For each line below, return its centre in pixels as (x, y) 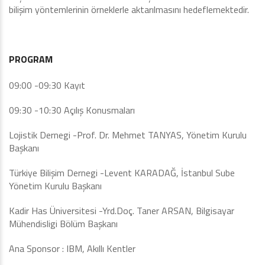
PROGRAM (31, 59)
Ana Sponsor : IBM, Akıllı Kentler (72, 248)
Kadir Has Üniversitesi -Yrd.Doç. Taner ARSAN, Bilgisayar (122, 211)
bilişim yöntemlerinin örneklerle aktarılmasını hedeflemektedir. (129, 9)
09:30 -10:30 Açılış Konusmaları (72, 110)
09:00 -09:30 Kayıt (47, 85)
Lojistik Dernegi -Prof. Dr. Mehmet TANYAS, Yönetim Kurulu (128, 135)
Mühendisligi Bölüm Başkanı (63, 224)
